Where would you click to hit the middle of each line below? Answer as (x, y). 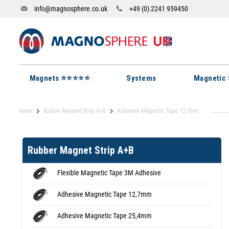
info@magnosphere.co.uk (71, 9)
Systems (141, 78)
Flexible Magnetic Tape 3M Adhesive (109, 173)
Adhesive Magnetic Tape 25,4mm (105, 215)
